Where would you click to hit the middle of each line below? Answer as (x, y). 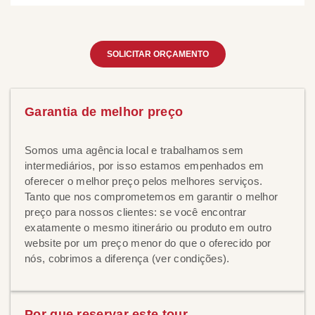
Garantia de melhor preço (104, 112)
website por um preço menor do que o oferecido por (148, 243)
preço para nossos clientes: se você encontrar (136, 212)
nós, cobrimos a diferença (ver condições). (127, 259)
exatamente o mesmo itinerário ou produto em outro (148, 228)
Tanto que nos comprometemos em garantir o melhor (152, 197)
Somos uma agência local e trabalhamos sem (134, 150)
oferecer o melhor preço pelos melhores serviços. (144, 181)
